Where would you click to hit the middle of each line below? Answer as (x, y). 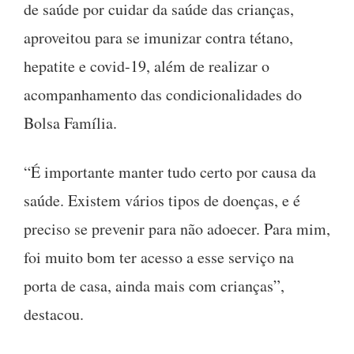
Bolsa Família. (70, 122)
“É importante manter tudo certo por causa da (170, 171)
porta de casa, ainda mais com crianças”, (154, 285)
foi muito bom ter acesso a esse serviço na (159, 257)
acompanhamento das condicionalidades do (163, 94)
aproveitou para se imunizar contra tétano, (158, 37)
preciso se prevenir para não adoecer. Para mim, (177, 228)
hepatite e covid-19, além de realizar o (147, 66)
